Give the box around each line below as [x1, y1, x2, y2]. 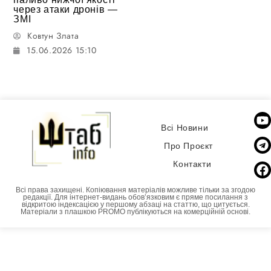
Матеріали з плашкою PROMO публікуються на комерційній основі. [21, 207, 250, 216]
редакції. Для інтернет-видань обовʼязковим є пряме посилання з [23, 192, 248, 201]
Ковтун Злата [27, 29, 79, 42]
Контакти [173, 159, 212, 169]
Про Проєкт [163, 141, 213, 151]
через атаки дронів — [13, 4, 118, 15]
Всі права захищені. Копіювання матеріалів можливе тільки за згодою [16, 185, 255, 194]
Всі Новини [161, 123, 209, 133]
